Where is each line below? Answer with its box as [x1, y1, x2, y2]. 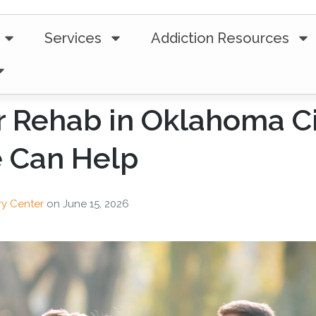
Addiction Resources [150, 30, 289, 47]
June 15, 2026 [63, 197, 129, 210]
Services [44, 30, 102, 47]
